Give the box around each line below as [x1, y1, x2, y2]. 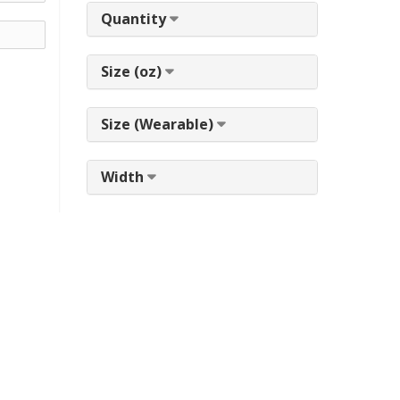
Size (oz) [101, 62, 165, 81]
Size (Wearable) [101, 114, 217, 134]
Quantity [101, 9, 170, 29]
